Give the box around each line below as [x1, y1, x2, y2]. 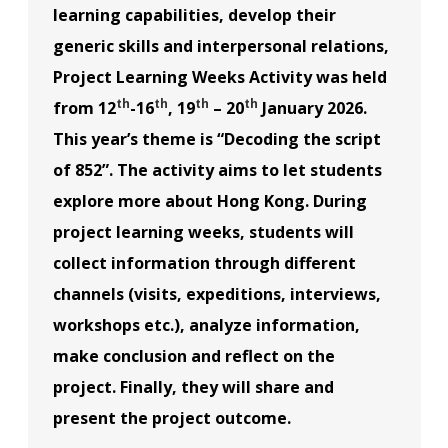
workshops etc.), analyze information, [52, 314, 360, 336]
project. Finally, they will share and [52, 376, 334, 398]
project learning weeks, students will [52, 221, 354, 243]
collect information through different [52, 252, 356, 274]
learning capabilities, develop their [52, 4, 336, 26]
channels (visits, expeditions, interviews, [52, 283, 381, 305]
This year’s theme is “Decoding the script [52, 128, 381, 150]
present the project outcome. [52, 407, 291, 429]
